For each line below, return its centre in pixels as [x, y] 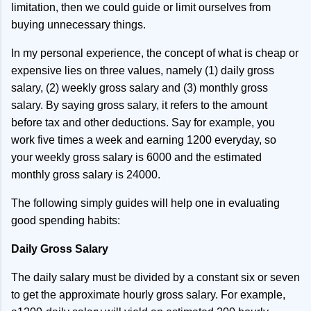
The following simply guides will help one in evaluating [145, 203]
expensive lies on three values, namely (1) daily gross [143, 70]
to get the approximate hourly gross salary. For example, [148, 295]
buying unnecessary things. [78, 25]
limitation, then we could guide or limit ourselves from [141, 7]
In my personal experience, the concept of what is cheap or [155, 53]
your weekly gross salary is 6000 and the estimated [136, 157]
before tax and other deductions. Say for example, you [143, 123]
